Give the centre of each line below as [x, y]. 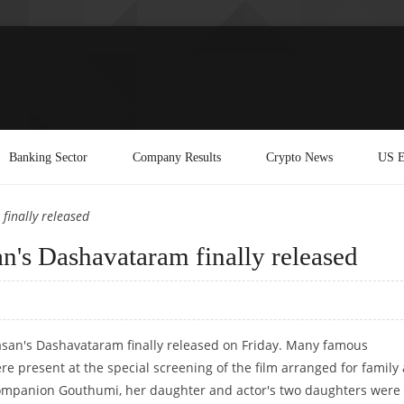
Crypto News [299, 156]
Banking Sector [48, 156]
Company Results [177, 156]
